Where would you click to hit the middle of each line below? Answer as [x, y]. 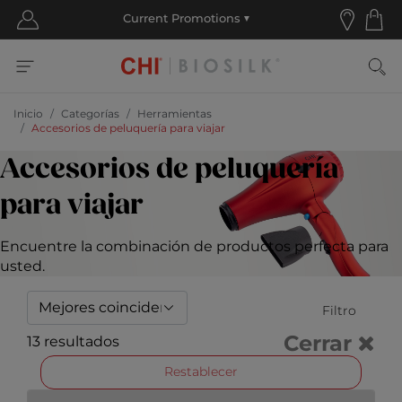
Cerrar [318, 344]
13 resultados [73, 342]
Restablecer [201, 372]
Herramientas [175, 114]
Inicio [28, 114]
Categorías [90, 114]
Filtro [339, 311]
